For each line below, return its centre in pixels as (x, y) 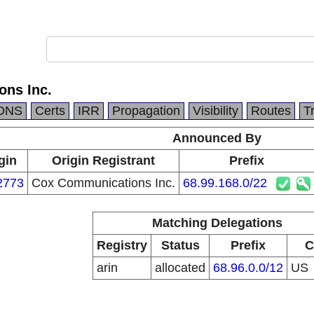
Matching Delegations (217, 223)
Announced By (217, 138)
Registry (122, 245)
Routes (271, 111)
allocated (180, 268)
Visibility (216, 111)
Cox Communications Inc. (103, 183)
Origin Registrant (103, 161)
